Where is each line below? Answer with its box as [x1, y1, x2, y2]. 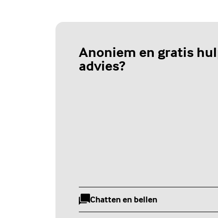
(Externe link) [90, 199, 142, 211]
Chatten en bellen [90, 194, 158, 205]
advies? [79, 57, 125, 74]
